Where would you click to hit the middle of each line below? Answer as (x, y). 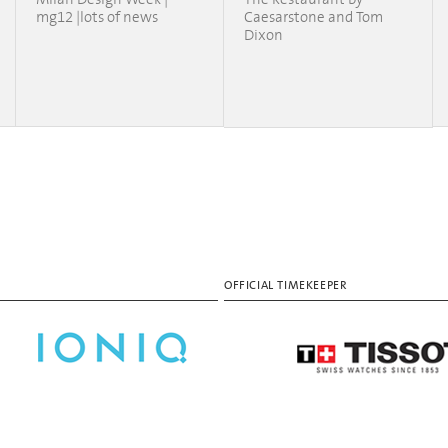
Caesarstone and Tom (314, 17)
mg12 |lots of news (97, 17)
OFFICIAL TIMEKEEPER (286, 285)
